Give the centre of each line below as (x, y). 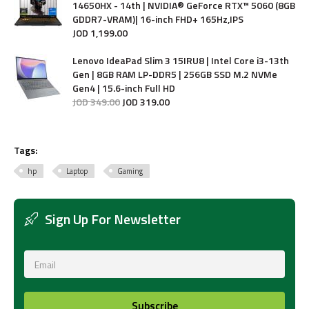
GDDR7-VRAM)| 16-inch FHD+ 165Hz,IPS (158, 19)
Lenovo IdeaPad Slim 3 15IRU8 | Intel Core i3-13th (181, 60)
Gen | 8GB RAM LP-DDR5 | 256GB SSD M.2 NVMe (175, 74)
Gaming (130, 171)
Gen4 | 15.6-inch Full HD (124, 88)
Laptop (77, 171)
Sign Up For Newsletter (113, 219)
